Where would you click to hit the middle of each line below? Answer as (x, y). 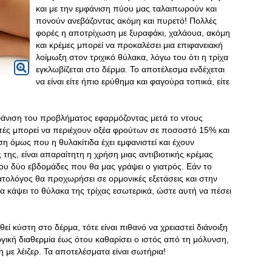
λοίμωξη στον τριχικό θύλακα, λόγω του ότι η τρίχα (132, 57)
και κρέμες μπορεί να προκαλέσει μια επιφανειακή (129, 45)
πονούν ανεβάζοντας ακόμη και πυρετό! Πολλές (126, 21)
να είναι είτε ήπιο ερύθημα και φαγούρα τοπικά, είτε (133, 81)
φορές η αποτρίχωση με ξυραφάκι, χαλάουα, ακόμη (133, 33)
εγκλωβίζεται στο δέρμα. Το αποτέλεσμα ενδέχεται (130, 69)
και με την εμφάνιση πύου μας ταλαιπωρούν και (126, 8)
